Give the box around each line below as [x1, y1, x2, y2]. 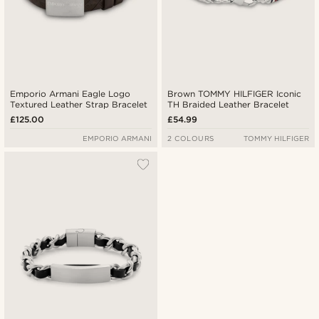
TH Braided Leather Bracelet [167, 98, 290, 110]
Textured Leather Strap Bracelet [10, 98, 148, 110]
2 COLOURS [167, 133, 214, 142]
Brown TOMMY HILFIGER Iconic [167, 88, 302, 99]
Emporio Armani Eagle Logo [10, 88, 131, 99]
